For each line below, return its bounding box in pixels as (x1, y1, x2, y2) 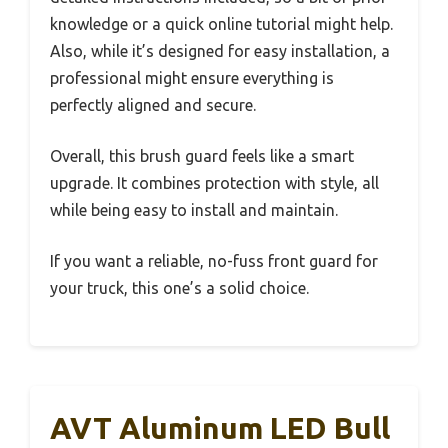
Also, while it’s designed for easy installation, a (50, 41, 390, 60)
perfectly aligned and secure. (50, 95, 256, 114)
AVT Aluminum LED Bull (50, 410, 390, 445)
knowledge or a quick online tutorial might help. (50, 14, 393, 33)
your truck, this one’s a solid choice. (50, 278, 309, 297)
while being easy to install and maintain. (50, 200, 338, 219)
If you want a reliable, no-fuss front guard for (50, 251, 378, 270)
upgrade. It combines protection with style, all (50, 173, 379, 192)
